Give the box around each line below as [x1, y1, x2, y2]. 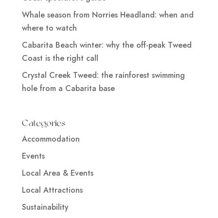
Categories [21, 118, 65, 128]
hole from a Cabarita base [21, 83, 115, 94]
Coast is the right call [21, 53, 98, 64]
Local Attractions [21, 184, 83, 196]
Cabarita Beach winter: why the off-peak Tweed [21, 39, 192, 51]
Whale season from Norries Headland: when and [21, 9, 194, 21]
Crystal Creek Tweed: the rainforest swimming [21, 70, 185, 81]
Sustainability [21, 201, 69, 213]
